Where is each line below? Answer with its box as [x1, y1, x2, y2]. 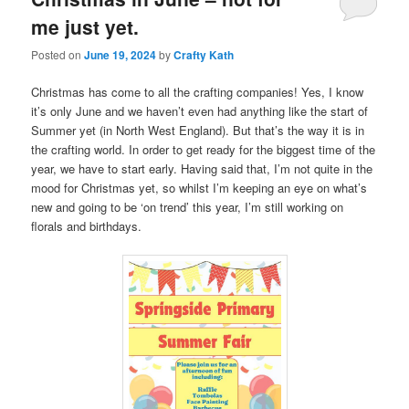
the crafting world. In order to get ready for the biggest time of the [31, 141, 376, 159]
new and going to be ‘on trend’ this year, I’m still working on [31, 198, 344, 216]
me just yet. [31, 12, 140, 40]
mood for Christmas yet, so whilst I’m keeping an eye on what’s [31, 179, 368, 197]
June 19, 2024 [84, 47, 157, 64]
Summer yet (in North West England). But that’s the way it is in [31, 121, 365, 140]
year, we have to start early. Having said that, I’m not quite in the [31, 160, 373, 178]
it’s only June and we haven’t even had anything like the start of [31, 102, 369, 121]
